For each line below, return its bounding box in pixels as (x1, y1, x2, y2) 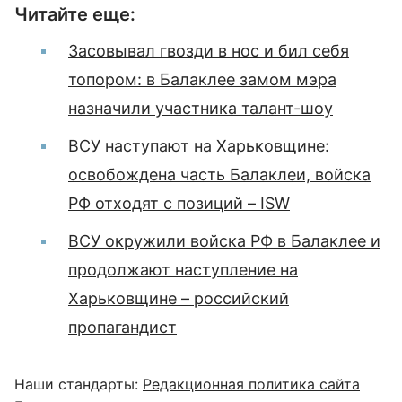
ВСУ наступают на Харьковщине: (68, 136, 329, 155)
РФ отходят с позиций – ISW (68, 194, 290, 213)
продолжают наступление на (68, 260, 298, 279)
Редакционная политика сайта (143, 375, 360, 393)
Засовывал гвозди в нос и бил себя (68, 41, 349, 60)
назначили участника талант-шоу (68, 99, 333, 118)
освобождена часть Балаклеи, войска (68, 165, 371, 184)
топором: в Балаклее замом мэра (68, 70, 336, 89)
